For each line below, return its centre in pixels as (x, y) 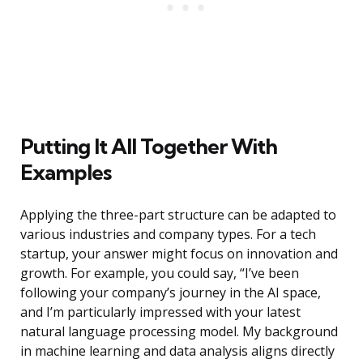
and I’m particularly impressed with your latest (160, 312)
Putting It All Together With (149, 147)
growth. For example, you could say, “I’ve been (160, 273)
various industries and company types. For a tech (168, 235)
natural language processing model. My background (179, 332)
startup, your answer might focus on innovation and (179, 254)
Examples (66, 173)
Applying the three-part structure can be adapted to (178, 215)
